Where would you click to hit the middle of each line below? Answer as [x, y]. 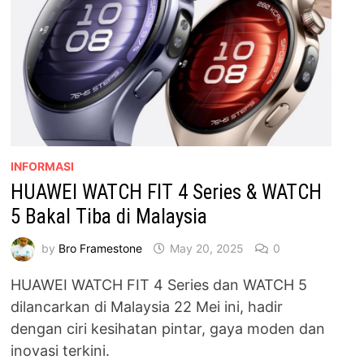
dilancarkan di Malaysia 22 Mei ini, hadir [147, 307]
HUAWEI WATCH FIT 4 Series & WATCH [167, 193]
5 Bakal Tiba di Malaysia [109, 217]
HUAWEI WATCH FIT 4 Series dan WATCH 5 [159, 285]
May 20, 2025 [207, 248]
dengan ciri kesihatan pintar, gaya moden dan [168, 329]
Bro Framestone [101, 248]
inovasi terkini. [61, 351]
